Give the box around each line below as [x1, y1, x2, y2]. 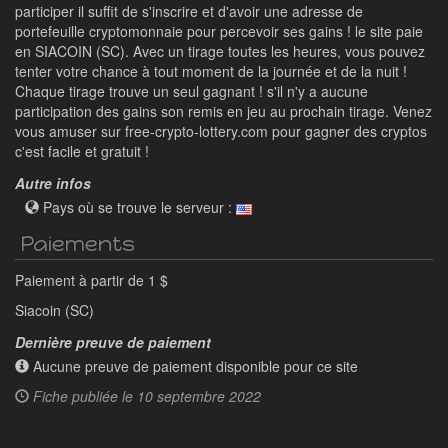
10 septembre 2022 [137, 385, 261, 406]
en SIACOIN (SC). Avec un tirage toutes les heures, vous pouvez [15, 40, 425, 61]
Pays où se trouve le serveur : [39, 196, 236, 217]
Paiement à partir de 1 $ [15, 269, 168, 290]
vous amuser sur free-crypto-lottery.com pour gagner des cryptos [15, 120, 427, 141]
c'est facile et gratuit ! [15, 140, 149, 161]
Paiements [20, 229, 135, 257]
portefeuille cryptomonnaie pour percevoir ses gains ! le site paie [15, 20, 423, 41]
